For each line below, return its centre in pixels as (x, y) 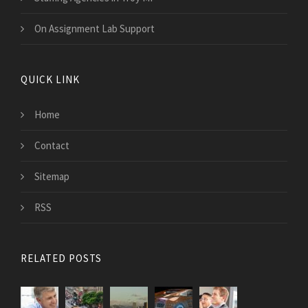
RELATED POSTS (61, 258)
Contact (52, 146)
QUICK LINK (50, 80)
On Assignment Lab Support (95, 29)
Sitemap (52, 177)
